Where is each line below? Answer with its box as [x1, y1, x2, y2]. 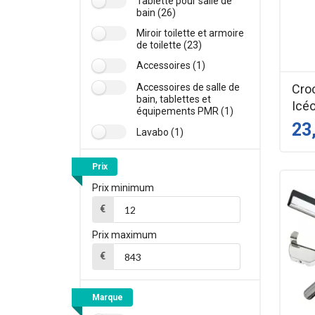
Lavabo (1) [136, 126, 184, 138]
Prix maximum [91, 229, 157, 241]
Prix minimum [91, 182, 154, 194]
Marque [91, 292, 123, 303]
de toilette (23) [136, 39, 202, 51]
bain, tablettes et [136, 94, 211, 105]
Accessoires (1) [136, 60, 205, 72]
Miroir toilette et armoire [136, 27, 244, 39]
